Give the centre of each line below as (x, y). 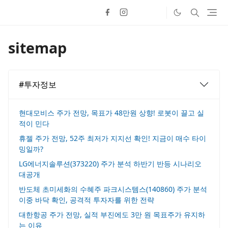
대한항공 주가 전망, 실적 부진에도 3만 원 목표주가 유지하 (112, 215)
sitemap (37, 48)
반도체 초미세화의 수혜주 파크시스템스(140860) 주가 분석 (113, 189)
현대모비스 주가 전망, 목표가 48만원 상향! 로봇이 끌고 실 (111, 113)
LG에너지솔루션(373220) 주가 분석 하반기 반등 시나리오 (110, 164)
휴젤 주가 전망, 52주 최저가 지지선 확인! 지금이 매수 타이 (112, 138)
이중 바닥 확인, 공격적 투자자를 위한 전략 (87, 200)
